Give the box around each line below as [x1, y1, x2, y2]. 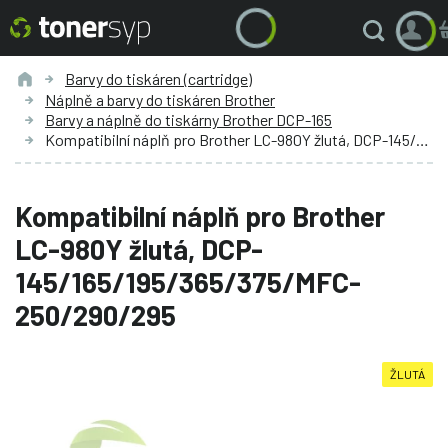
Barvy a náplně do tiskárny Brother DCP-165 [45, 109, 332, 129]
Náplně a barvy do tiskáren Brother [45, 89, 275, 109]
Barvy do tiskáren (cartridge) [65, 68, 252, 88]
